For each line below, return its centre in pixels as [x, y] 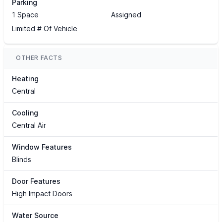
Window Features [42, 147]
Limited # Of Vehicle [45, 29]
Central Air [29, 125]
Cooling [25, 113]
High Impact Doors [42, 194]
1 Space [25, 15]
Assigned [126, 15]
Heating [25, 79]
